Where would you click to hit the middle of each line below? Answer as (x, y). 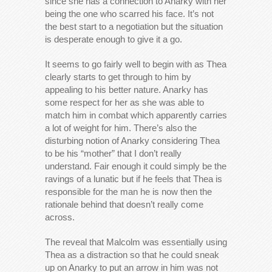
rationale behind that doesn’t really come (124, 204)
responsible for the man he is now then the (128, 191)
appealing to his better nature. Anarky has (127, 89)
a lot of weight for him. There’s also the (121, 127)
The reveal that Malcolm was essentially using (136, 242)
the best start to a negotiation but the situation (134, 26)
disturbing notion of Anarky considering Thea (132, 140)
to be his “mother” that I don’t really (113, 153)
